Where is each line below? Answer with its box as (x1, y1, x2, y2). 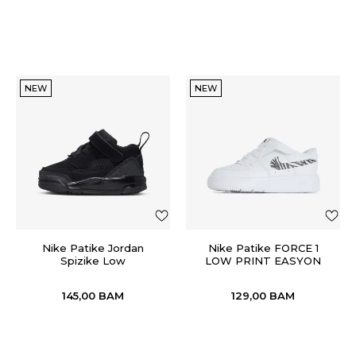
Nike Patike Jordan (42, 242, 144, 254)
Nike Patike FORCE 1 (207, 242, 319, 254)
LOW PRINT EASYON (205, 254, 321, 267)
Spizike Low (60, 254, 126, 267)
